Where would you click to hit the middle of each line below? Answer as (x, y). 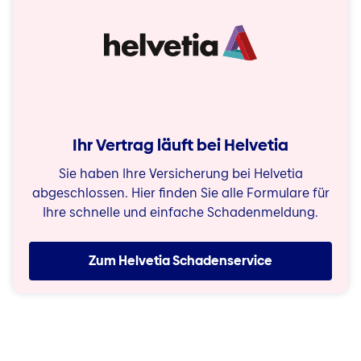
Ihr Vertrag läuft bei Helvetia (180, 145)
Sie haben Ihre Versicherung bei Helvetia (180, 174)
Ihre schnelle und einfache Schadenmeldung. (180, 212)
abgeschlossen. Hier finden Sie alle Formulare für (180, 193)
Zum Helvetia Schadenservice (180, 261)
